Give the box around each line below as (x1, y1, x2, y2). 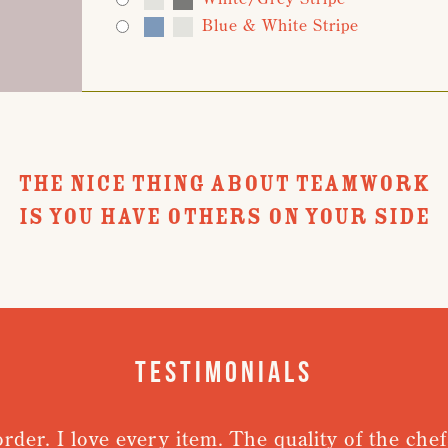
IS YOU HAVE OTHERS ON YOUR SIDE (18, 201, 430, 232)
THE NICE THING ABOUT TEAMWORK (17, 168, 431, 199)
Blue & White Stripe (202, 15, 359, 35)
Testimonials (135, 355, 313, 387)
